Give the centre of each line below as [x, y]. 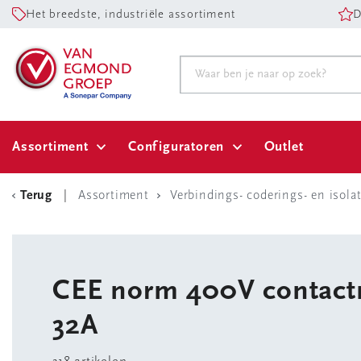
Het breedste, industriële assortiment [131, 15]
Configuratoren [176, 147]
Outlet [284, 147]
